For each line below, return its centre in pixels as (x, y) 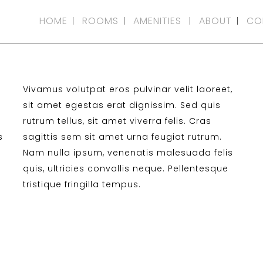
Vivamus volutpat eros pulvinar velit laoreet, (127, 89)
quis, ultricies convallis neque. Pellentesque (125, 168)
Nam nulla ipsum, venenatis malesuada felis (128, 153)
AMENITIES (157, 21)
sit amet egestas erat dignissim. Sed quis (122, 105)
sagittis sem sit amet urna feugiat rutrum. (122, 137)
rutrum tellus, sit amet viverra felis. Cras (117, 121)
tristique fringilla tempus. (82, 184)
